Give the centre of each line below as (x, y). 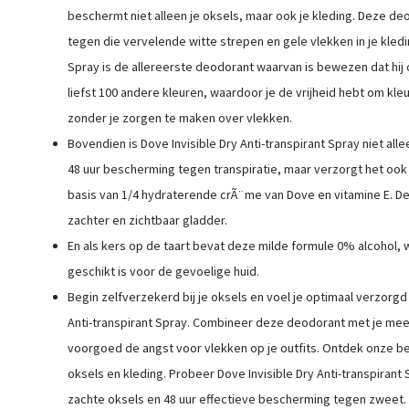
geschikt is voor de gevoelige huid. (163, 271)
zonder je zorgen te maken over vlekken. (179, 118)
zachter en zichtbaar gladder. (147, 220)
